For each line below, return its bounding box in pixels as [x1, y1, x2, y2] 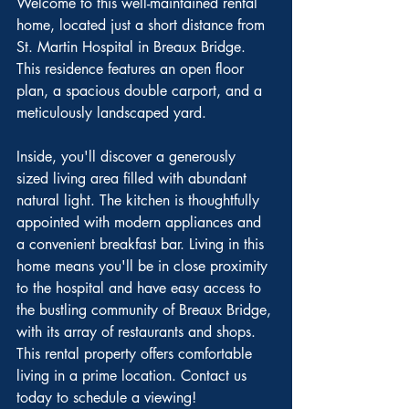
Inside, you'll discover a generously [16, 147, 240, 166]
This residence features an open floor [16, 59, 248, 79]
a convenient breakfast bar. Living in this [16, 235, 268, 254]
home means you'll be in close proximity [16, 257, 272, 276]
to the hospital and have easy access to [16, 278, 266, 298]
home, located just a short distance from [16, 16, 269, 35]
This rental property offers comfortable [16, 344, 257, 363]
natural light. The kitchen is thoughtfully [16, 191, 264, 210]
